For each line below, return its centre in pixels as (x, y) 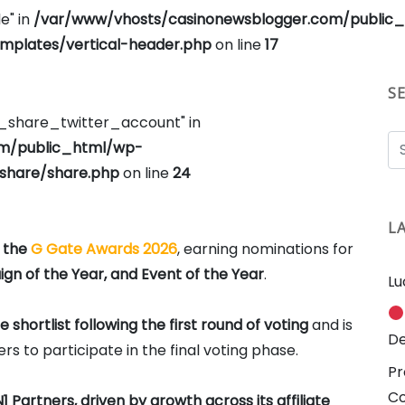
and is (330, 325)
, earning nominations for (265, 249)
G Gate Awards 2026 (104, 249)
